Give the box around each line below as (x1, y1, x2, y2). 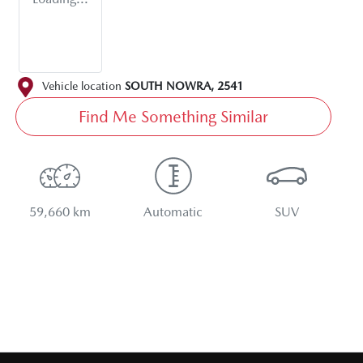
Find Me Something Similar (78, 106, 268, 126)
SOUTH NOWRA (125, 79, 211, 93)
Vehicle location (42, 79, 122, 93)
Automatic (143, 203, 203, 220)
